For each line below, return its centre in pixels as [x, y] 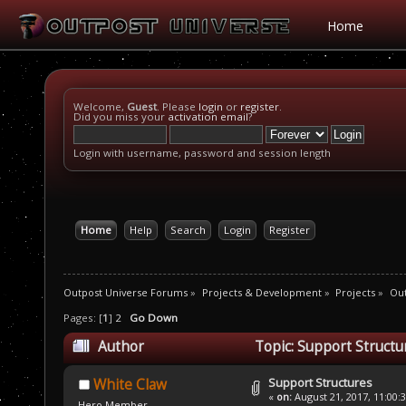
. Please [178, 106]
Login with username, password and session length [202, 153]
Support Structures [321, 383]
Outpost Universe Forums [126, 292]
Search [188, 230]
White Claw [130, 385]
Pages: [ [83, 318]
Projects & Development [261, 292]
